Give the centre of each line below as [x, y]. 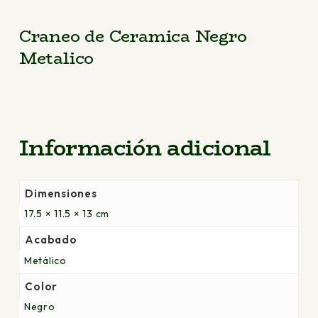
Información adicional [145, 148]
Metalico [56, 58]
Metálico [45, 260]
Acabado [51, 240]
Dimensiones [61, 193]
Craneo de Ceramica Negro [133, 36]
